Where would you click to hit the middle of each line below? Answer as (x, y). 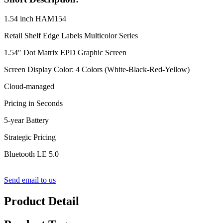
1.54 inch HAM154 (35, 18)
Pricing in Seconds (33, 103)
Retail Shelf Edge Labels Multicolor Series (71, 35)
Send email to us (30, 180)
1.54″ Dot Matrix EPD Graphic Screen (65, 52)
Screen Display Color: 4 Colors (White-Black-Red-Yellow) (97, 69)
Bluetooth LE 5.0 (31, 154)
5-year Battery (26, 120)
